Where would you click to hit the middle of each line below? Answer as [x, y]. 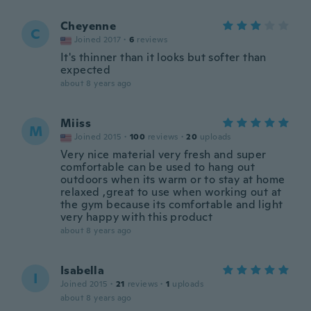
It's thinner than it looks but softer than [163, 57]
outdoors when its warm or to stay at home [174, 179]
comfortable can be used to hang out [158, 167]
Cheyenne [89, 26]
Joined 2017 [98, 40]
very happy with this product [137, 217]
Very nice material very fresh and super [163, 154]
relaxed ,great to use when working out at [171, 192]
